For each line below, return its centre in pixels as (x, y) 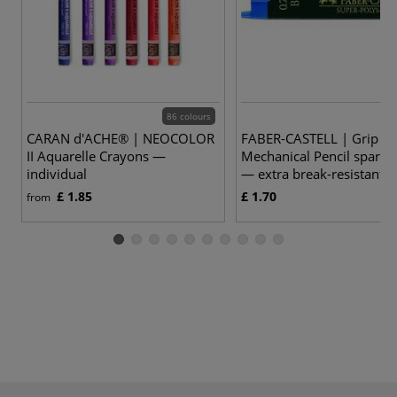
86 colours (189, 116)
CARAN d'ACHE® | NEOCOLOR (121, 138)
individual (57, 173)
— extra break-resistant (312, 173)
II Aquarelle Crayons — (96, 156)
